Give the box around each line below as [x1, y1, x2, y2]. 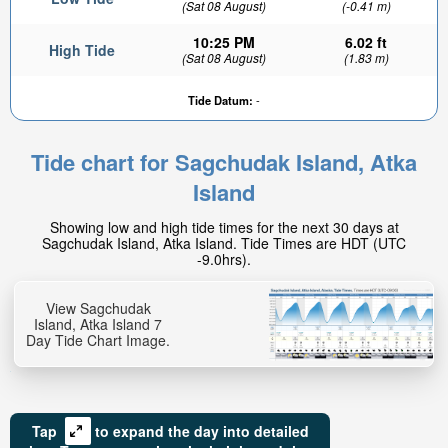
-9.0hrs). [197, 249, 251, 269]
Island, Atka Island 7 [34, 314, 162, 334]
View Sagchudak [45, 298, 151, 318]
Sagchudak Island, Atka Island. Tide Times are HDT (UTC [42, 233, 406, 253]
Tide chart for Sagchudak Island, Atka [31, 146, 417, 178]
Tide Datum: [188, 92, 253, 108]
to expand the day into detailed [94, 421, 309, 442]
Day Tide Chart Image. [26, 330, 170, 350]
